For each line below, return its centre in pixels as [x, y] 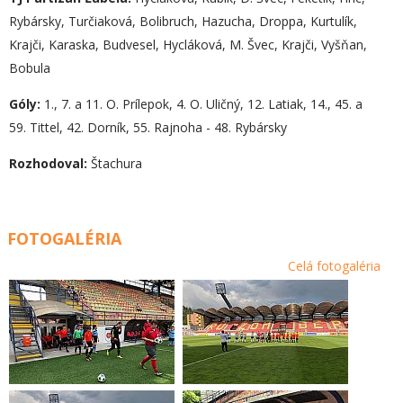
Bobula [30, 68]
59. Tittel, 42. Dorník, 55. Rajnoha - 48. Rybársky [148, 127]
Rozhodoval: [50, 163]
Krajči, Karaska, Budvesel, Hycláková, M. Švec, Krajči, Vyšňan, [188, 45]
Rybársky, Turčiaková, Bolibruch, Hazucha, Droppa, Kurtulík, [183, 21]
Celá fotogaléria [334, 265]
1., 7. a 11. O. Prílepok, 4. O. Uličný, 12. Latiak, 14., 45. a [201, 104]
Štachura [116, 163]
